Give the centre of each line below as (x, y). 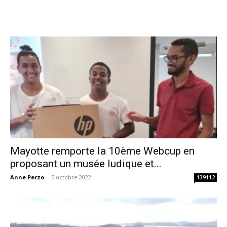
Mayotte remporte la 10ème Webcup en (102, 151)
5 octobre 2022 (71, 177)
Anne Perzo (27, 177)
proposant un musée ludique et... (86, 164)
